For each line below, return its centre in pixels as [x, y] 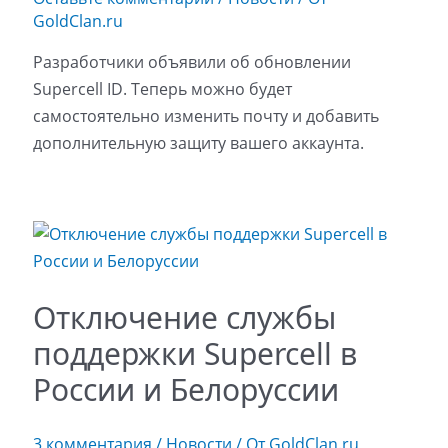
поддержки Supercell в [194, 353]
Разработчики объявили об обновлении [191, 61]
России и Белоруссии [185, 389]
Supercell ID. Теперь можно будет [162, 88]
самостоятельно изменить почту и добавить [205, 115]
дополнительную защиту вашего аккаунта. [198, 142]
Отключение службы [184, 317]
